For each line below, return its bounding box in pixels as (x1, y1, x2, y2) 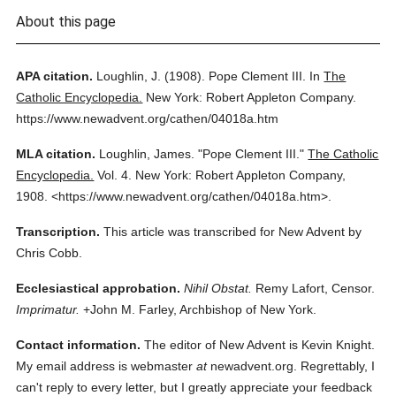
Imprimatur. (16, 302, 80, 316)
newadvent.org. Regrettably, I (207, 359, 376, 373)
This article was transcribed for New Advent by (103, 225, 362, 239)
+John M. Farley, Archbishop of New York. (80, 302, 317, 316)
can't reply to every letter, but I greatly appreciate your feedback (16, 380, 373, 394)
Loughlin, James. (99, 147, 195, 161)
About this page (16, 13, 117, 30)
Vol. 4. (97, 168, 133, 182)
